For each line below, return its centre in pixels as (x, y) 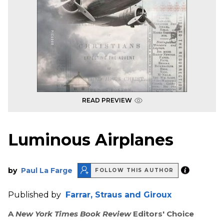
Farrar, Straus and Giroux (118, 194)
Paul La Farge (47, 170)
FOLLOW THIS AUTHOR (134, 170)
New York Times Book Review (74, 213)
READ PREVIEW (107, 100)
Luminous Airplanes (91, 140)
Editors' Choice (163, 213)
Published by (35, 194)
